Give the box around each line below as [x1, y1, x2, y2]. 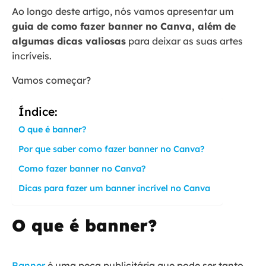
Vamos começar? [12, 74, 91, 87]
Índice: [18, 104, 58, 119]
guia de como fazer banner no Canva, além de [12, 20, 236, 33]
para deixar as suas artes [126, 35, 243, 47]
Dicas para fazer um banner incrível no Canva [18, 183, 210, 194]
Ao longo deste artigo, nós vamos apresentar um [12, 5, 234, 18]
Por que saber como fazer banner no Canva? [18, 144, 205, 155]
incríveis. [12, 50, 52, 62]
